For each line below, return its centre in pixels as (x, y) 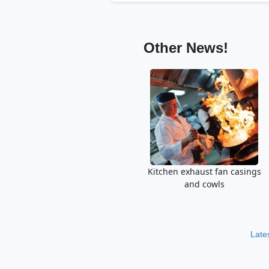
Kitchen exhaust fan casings (204, 171)
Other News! (186, 48)
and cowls (204, 184)
